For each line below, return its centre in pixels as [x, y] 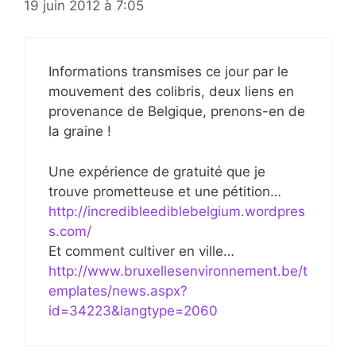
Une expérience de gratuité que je [157, 171]
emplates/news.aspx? [118, 290]
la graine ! [80, 131]
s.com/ [70, 231]
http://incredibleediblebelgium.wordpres [177, 211]
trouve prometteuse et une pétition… [165, 191]
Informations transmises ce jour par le [168, 72]
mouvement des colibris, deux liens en [171, 91]
